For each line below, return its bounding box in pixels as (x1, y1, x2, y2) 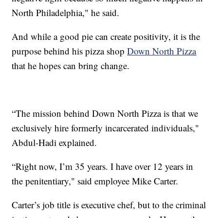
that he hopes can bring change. (12, 59, 130, 72)
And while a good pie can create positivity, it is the (12, 30, 200, 42)
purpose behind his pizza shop (12, 44, 127, 57)
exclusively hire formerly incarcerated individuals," (12, 121, 200, 134)
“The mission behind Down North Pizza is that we (12, 107, 199, 119)
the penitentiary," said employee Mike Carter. (12, 174, 179, 187)
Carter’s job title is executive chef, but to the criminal (12, 198, 206, 211)
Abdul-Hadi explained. (12, 136, 97, 148)
